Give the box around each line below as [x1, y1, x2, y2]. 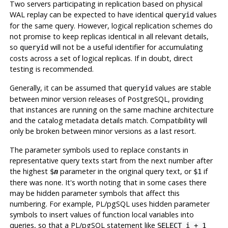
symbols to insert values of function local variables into [9, 209, 194, 219]
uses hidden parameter [129, 198, 210, 209]
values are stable [152, 82, 211, 93]
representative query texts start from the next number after [9, 155, 213, 165]
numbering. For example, [9, 198, 96, 209]
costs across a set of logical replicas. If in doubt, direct [9, 53, 193, 63]
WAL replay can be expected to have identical [9, 9, 165, 19]
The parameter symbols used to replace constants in [9, 145, 188, 155]
